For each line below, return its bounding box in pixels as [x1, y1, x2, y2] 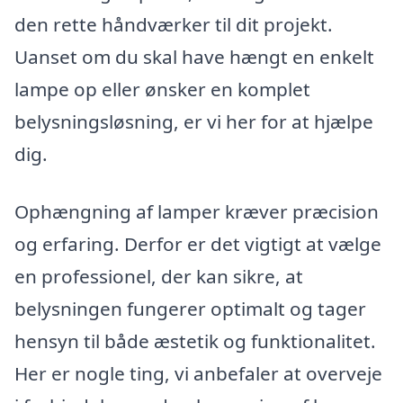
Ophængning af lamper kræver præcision [14, 199, 379, 225]
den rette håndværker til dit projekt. [14, 12, 333, 38]
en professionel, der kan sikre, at [14, 264, 303, 290]
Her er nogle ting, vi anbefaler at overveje [14, 361, 382, 387]
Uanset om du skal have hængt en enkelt [14, 44, 374, 70]
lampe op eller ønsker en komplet [14, 76, 310, 103]
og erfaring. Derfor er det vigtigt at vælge [14, 231, 381, 257]
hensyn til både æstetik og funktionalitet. [14, 328, 376, 354]
